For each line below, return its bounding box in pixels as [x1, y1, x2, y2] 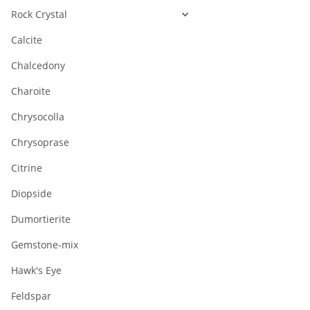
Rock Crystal [11, 8, 67, 21]
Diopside [11, 187, 52, 201]
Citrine [11, 161, 42, 175]
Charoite [11, 84, 51, 98]
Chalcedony [11, 59, 65, 73]
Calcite [11, 33, 42, 47]
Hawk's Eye [11, 264, 62, 277]
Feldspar [11, 289, 51, 303]
